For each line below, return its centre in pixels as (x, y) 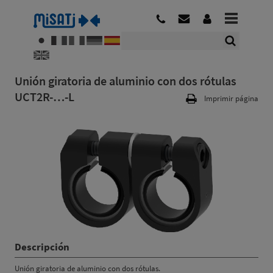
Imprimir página (231, 98)
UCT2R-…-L (44, 97)
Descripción (42, 247)
